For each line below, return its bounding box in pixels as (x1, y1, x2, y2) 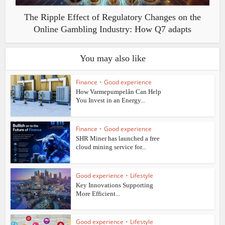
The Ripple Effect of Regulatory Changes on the (24, 12, 201, 23)
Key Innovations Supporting (76, 181, 154, 189)
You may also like (79, 53, 146, 64)
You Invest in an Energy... (76, 96, 146, 104)
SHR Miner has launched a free (76, 134, 160, 142)
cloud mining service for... (76, 143, 147, 151)
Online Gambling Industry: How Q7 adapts (34, 24, 191, 35)
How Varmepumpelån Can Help (76, 88, 162, 96)
